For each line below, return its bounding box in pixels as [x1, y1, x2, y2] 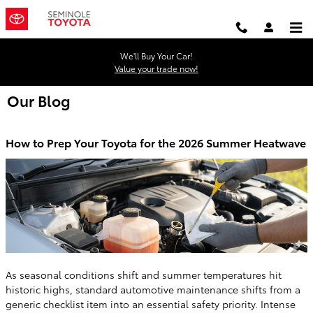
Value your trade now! [115, 62, 198, 74]
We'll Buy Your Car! [120, 50, 193, 61]
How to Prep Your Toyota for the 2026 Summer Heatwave [6, 134, 306, 150]
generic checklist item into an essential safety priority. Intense [6, 296, 296, 311]
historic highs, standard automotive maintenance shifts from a [6, 282, 300, 296]
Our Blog [7, 90, 71, 110]
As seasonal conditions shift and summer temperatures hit [6, 267, 282, 282]
